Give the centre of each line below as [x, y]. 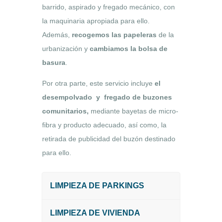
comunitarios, [65, 111]
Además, [57, 34]
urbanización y [66, 48]
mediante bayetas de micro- [134, 111]
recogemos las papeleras [114, 34]
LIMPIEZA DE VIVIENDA [95, 213]
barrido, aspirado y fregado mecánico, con [109, 7]
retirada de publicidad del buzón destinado [109, 139]
